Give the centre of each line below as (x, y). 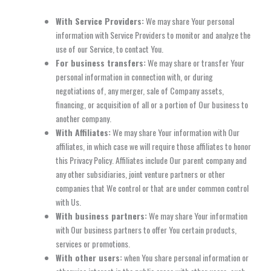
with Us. (68, 201)
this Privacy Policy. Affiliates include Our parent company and (151, 160)
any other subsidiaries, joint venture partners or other (140, 174)
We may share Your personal (189, 21)
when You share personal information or (185, 257)
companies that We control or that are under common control (152, 188)
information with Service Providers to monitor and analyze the (153, 34)
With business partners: (101, 215)
